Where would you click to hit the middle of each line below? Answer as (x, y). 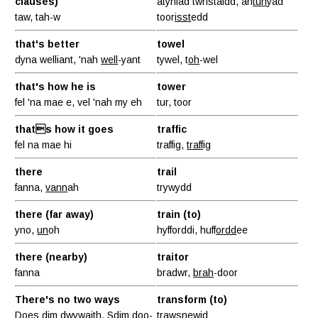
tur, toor (175, 102)
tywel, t (173, 59)
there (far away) (55, 214)
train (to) (179, 214)
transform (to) (192, 299)
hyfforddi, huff (187, 230)
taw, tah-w (38, 17)
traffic (172, 129)
